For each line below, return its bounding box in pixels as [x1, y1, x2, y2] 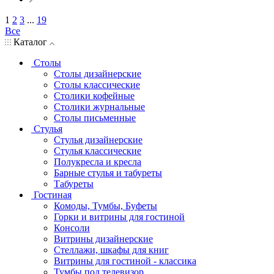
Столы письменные [54, 112, 136, 123]
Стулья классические [54, 145, 141, 156]
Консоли [54, 222, 90, 233]
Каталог [11, 36, 50, 47]
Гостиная [34, 189, 72, 200]
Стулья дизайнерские [54, 134, 143, 145]
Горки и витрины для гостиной [54, 211, 185, 222]
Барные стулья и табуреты [54, 167, 162, 178]
